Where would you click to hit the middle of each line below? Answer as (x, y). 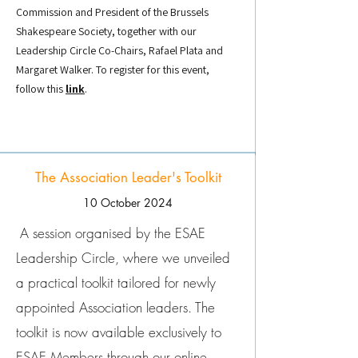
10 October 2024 (128, 203)
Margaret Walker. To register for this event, (113, 70)
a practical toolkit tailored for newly (116, 282)
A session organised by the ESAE (111, 233)
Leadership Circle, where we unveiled (123, 258)
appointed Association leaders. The (115, 307)
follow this (41, 89)
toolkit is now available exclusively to (119, 332)
